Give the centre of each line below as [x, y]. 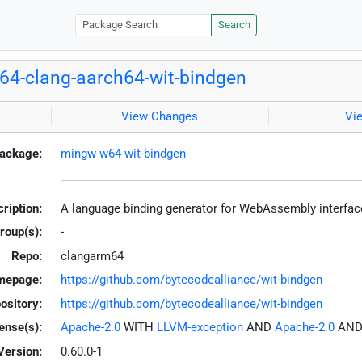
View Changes [160, 117]
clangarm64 [92, 256]
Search [234, 25]
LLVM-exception [200, 328]
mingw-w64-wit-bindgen [123, 153]
